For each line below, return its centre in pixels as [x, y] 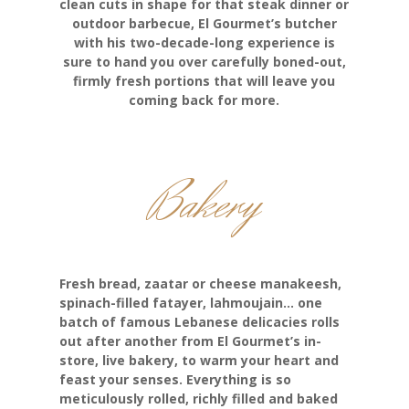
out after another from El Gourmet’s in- [190, 341]
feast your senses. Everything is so [175, 380]
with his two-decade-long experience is [204, 43]
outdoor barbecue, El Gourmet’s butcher [204, 24]
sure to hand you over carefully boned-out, [204, 62]
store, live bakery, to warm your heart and [199, 361]
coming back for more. [204, 100]
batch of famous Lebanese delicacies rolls [199, 322]
